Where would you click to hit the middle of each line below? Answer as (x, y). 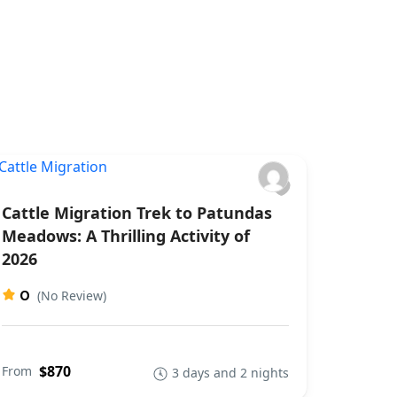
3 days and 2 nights (230, 373)
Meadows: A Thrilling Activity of (126, 236)
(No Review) (72, 296)
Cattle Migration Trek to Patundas (137, 213)
